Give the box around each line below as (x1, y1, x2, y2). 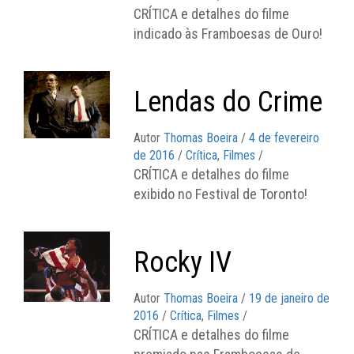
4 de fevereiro (249, 130, 320, 145)
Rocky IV (134, 245, 232, 279)
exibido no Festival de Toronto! (134, 185, 308, 202)
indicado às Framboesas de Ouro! (134, 24, 323, 42)
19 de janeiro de (249, 290, 330, 306)
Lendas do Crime (134, 85, 323, 119)
